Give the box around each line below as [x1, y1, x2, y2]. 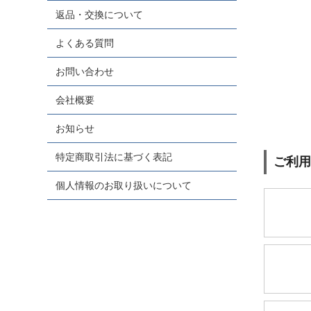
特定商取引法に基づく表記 [56, 151, 173, 162]
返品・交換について [56, 9, 144, 20]
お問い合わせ [56, 66, 115, 77]
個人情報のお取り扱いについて [56, 180, 192, 191]
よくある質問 [56, 37, 115, 49]
